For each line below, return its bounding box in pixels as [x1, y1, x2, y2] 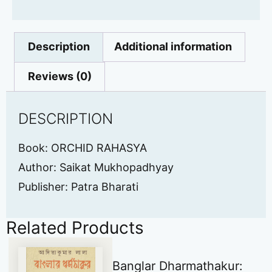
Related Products [6, 217, 144, 239]
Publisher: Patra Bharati [18, 180, 138, 193]
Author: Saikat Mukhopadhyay [18, 160, 174, 174]
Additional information [114, 40, 232, 53]
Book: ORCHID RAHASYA [18, 141, 147, 154]
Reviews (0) [27, 70, 92, 83]
